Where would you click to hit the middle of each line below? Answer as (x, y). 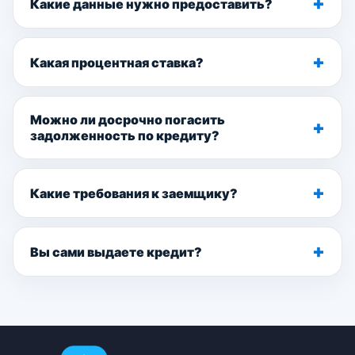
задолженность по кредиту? (125, 136)
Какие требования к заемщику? (134, 193)
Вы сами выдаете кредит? (116, 252)
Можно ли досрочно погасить (128, 120)
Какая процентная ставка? (117, 62)
